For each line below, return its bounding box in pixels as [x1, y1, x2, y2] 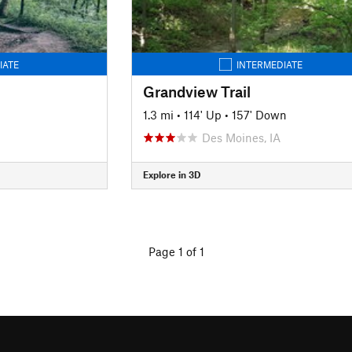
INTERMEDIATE [236, 58, 303, 70]
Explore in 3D [142, 169, 200, 180]
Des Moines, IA [201, 130, 280, 145]
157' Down [231, 107, 287, 122]
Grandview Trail [142, 82, 251, 101]
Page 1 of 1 [148, 244, 204, 258]
